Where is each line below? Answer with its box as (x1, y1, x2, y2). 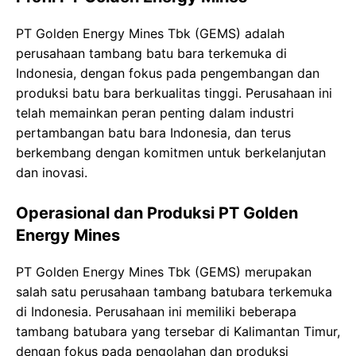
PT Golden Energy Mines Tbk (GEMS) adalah (16, 25, 284, 42)
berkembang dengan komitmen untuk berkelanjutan (16, 145, 326, 161)
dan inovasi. (16, 164, 87, 181)
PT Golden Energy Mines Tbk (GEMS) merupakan (16, 264, 311, 281)
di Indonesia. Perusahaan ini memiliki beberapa (16, 304, 296, 320)
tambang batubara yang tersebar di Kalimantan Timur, (16, 323, 340, 340)
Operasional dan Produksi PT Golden (16, 203, 298, 223)
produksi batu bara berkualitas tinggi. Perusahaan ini (16, 85, 332, 102)
